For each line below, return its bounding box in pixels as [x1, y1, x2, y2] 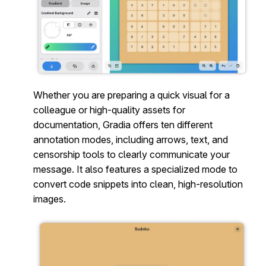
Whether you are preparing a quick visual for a [33, 89, 230, 102]
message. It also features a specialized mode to [33, 163, 237, 176]
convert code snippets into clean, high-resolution [33, 178, 243, 191]
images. [33, 193, 66, 205]
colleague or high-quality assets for [33, 104, 185, 116]
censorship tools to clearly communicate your [33, 148, 230, 161]
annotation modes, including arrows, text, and [33, 134, 228, 146]
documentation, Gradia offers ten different [33, 119, 213, 131]
